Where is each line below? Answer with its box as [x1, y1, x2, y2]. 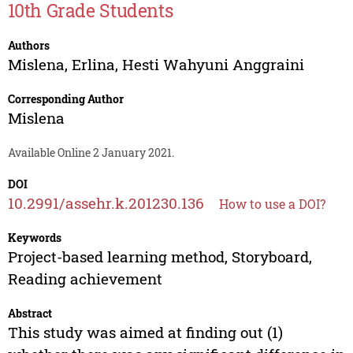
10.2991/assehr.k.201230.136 [7, 193, 204, 214]
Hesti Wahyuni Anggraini [121, 54, 304, 75]
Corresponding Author [7, 91, 124, 107]
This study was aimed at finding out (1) [7, 322, 283, 343]
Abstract [7, 306, 52, 321]
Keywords [7, 230, 61, 246]
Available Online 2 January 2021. [7, 145, 174, 161]
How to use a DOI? [218, 195, 325, 213]
